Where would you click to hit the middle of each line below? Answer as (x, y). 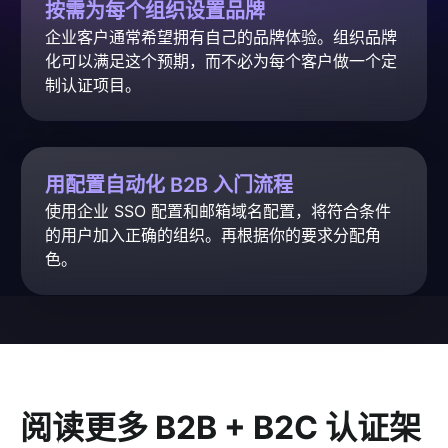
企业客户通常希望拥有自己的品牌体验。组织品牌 (221, 36)
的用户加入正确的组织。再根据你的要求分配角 (213, 234)
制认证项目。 (93, 84)
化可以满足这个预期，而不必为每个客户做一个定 (221, 60)
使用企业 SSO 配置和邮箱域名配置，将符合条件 (218, 210)
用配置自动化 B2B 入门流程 (169, 184)
